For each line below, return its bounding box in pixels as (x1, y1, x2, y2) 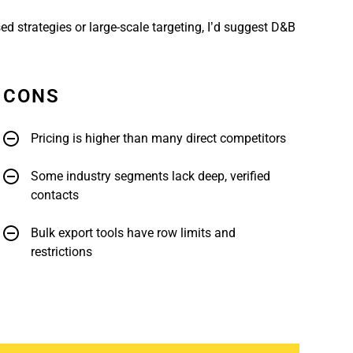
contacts (31, 188, 79, 202)
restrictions (31, 244, 92, 258)
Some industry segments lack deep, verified (31, 169, 270, 183)
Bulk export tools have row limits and (31, 225, 236, 240)
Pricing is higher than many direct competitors (31, 131, 286, 145)
